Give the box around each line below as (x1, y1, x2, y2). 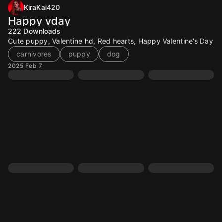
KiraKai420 (24, 3, 60, 11)
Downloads (23, 27, 61, 35)
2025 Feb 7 (8, 62, 42, 69)
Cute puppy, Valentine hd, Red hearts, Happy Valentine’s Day (8, 37, 213, 45)
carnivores (16, 50, 52, 58)
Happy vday (8, 14, 70, 27)
